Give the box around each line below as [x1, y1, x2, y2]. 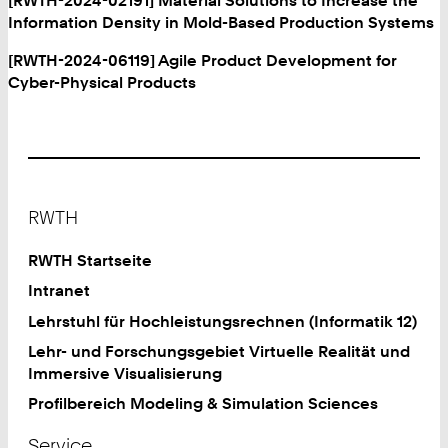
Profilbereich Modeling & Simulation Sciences [28, 392, 379, 413]
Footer [28, 193, 78, 213]
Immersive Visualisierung [28, 362, 223, 383]
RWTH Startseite [28, 250, 153, 271]
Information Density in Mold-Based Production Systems [8, 12, 434, 33]
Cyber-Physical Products [8, 72, 196, 93]
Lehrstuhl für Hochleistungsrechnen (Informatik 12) [28, 310, 418, 331]
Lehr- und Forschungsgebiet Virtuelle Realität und [28, 340, 411, 361]
